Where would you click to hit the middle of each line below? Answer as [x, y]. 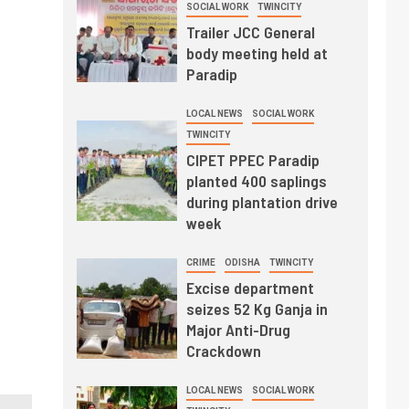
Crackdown [223, 350]
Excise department [250, 287]
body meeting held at [257, 52]
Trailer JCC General [250, 31]
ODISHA [242, 262]
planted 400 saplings [256, 180]
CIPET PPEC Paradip [252, 159]
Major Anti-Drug [238, 329]
